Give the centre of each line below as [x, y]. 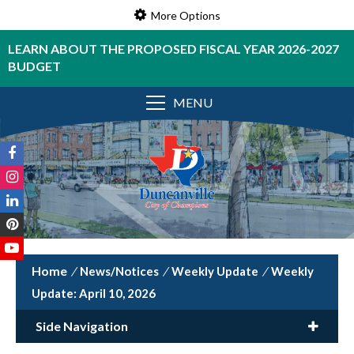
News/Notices [119, 271]
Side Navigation [82, 326]
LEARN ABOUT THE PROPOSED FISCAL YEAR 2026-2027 [173, 49]
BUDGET [34, 66]
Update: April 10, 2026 [94, 293]
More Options [185, 15]
